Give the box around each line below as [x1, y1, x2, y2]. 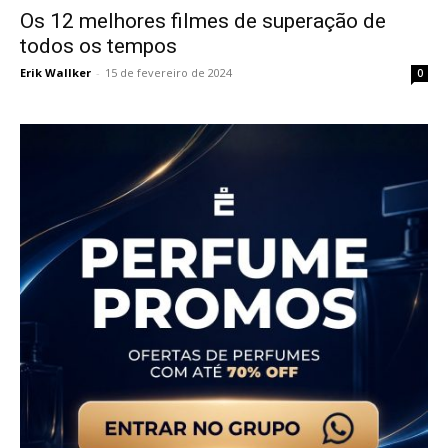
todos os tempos [20, 34, 177, 59]
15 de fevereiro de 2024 [105, 65, 232, 81]
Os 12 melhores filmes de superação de [20, 9, 386, 34]
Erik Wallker [20, 65, 91, 81]
